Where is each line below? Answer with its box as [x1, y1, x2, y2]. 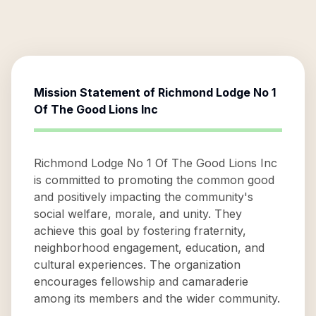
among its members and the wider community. [34, 291, 280, 305]
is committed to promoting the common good [34, 173, 274, 187]
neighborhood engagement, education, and [34, 241, 265, 255]
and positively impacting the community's [34, 190, 253, 204]
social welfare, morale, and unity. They [34, 207, 242, 221]
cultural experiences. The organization [34, 257, 241, 272]
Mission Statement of [34, 85, 158, 99]
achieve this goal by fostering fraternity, [34, 224, 246, 238]
